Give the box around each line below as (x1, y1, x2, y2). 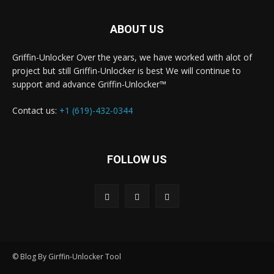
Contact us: (12, 104, 59, 116)
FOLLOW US (107, 152, 167, 166)
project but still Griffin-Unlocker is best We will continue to (12, 64, 241, 76)
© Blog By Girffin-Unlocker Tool (12, 251, 121, 262)
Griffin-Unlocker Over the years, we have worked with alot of (12, 51, 252, 63)
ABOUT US (110, 22, 164, 35)
